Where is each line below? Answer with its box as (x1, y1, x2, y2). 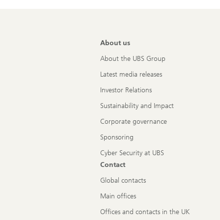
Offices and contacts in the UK (100, 208, 190, 217)
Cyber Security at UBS (100, 149, 164, 158)
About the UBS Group (100, 55, 165, 63)
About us (100, 39, 130, 48)
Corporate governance (100, 117, 167, 126)
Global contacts (100, 176, 146, 185)
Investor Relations (100, 86, 152, 95)
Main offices (100, 192, 136, 201)
